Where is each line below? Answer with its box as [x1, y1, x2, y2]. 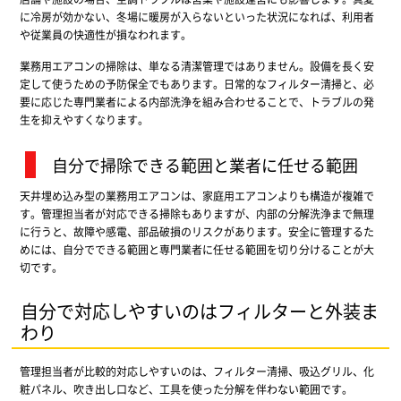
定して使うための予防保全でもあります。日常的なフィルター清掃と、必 [19, 75, 374, 91]
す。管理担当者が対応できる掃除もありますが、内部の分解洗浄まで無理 [19, 205, 374, 221]
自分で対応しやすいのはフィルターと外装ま [21, 297, 380, 324]
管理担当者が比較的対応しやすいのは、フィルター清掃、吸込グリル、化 [19, 363, 374, 379]
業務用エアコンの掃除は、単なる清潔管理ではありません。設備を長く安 [19, 57, 374, 73]
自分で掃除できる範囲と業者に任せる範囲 [52, 152, 359, 176]
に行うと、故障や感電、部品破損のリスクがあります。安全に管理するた [19, 223, 374, 239]
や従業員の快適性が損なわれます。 [19, 26, 192, 42]
